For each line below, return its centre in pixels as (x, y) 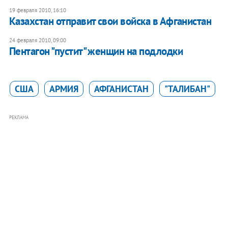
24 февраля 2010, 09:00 (37, 40)
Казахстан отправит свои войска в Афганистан (110, 21)
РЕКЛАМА (19, 117)
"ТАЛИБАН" (187, 89)
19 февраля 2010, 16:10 (37, 10)
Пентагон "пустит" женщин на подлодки (96, 51)
